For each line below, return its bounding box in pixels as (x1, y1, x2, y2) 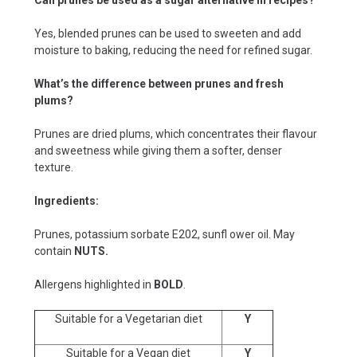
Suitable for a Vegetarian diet (54, 312, 202, 325)
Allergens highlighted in (34, 277, 154, 291)
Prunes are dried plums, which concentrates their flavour (34, 127, 317, 140)
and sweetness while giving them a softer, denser (34, 143, 282, 157)
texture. (34, 160, 73, 174)
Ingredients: (34, 194, 99, 207)
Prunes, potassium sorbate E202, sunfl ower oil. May (34, 227, 295, 241)
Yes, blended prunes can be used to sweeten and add (34, 26, 301, 40)
